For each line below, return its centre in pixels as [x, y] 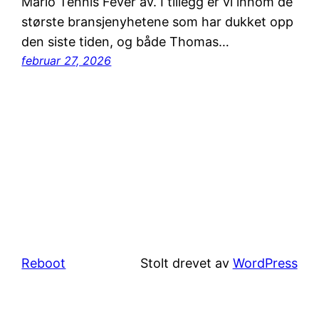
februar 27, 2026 [67, 60]
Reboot [44, 263]
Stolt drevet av [186, 263]
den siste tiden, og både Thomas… [126, 41]
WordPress [265, 263]
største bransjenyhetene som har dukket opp [158, 21]
